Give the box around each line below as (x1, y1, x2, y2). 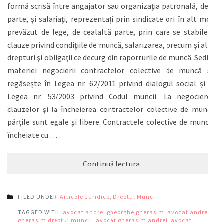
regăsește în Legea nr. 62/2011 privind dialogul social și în (7, 78, 215, 88)
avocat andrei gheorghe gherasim (63, 208, 164, 216)
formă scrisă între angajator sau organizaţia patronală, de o (7, 1, 215, 11)
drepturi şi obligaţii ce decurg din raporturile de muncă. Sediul (7, 53, 215, 62)
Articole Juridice (60, 193, 110, 200)
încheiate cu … (7, 130, 57, 140)
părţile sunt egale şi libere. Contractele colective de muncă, (7, 117, 215, 127)
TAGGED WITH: (18, 208, 63, 216)
